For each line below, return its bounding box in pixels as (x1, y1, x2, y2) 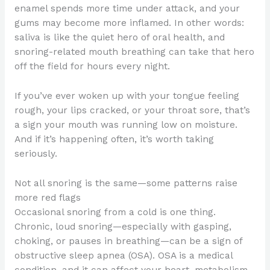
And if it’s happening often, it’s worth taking (14, 134, 214, 145)
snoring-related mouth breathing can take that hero (14, 46, 254, 58)
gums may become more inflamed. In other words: (14, 17, 244, 29)
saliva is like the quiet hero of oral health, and (14, 32, 225, 43)
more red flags (14, 192, 81, 203)
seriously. (14, 148, 57, 160)
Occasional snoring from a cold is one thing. (14, 206, 216, 218)
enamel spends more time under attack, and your (14, 3, 240, 14)
